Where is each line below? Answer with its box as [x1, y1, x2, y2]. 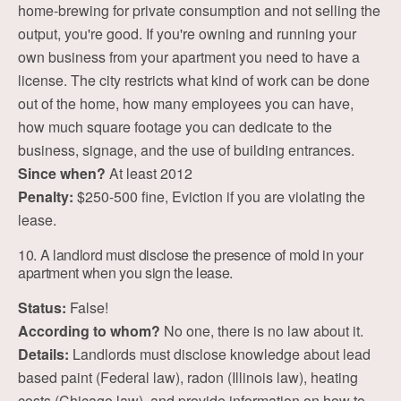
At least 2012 [106, 163, 192, 183]
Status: [18, 297, 66, 318]
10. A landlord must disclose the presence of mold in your [18, 244, 363, 265]
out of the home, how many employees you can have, [18, 93, 354, 114]
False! [66, 297, 108, 318]
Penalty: [18, 186, 73, 207]
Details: [18, 344, 69, 364]
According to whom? [18, 320, 160, 341]
